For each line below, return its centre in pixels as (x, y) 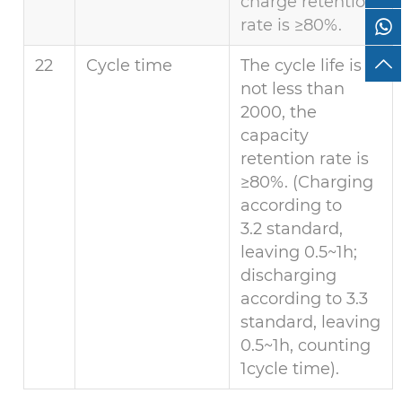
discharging (289, 276)
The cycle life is (301, 66)
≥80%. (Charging (307, 183)
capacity (275, 136)
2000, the (279, 113)
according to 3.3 (305, 299)
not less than (293, 89)
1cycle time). (290, 369)
